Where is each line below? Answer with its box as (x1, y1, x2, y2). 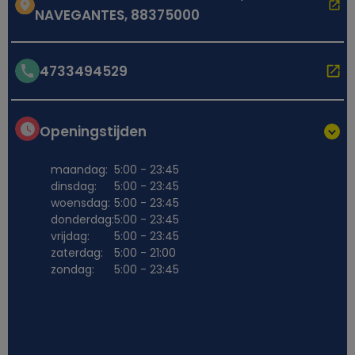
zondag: (51, 261, 95, 278)
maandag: (51, 162, 109, 178)
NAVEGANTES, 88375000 (34, 6, 200, 25)
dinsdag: (51, 178, 97, 195)
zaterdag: (51, 245, 104, 261)
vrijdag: (51, 228, 90, 245)
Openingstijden (40, 121, 147, 141)
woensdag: (51, 195, 111, 212)
